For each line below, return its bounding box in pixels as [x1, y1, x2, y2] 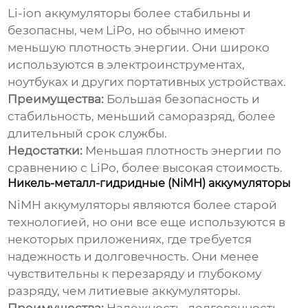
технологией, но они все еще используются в [8, 215, 286, 230]
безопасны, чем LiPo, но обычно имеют [8, 23, 245, 38]
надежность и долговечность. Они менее [8, 250, 260, 264]
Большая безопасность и [104, 92, 261, 107]
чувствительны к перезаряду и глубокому [8, 267, 262, 281]
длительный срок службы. [8, 126, 168, 141]
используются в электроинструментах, [8, 58, 245, 72]
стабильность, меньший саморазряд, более [8, 109, 276, 124]
